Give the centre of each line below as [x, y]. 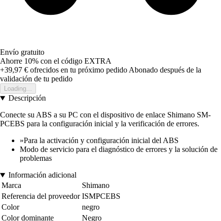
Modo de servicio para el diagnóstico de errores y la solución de [119, 149]
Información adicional [42, 175]
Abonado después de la [165, 70]
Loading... [18, 89]
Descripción [27, 98]
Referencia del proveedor [41, 196]
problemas [36, 158]
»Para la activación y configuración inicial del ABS [99, 141]
